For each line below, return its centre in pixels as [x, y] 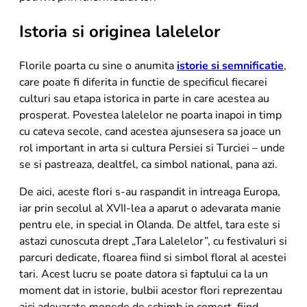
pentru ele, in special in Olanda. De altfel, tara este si [150, 224]
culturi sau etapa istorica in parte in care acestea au [144, 98]
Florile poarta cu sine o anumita [98, 65]
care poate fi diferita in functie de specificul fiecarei [143, 82]
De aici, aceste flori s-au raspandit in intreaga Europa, [150, 192]
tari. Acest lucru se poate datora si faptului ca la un [144, 274]
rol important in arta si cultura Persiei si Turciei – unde [152, 148]
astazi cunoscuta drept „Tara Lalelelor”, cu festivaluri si [153, 241]
